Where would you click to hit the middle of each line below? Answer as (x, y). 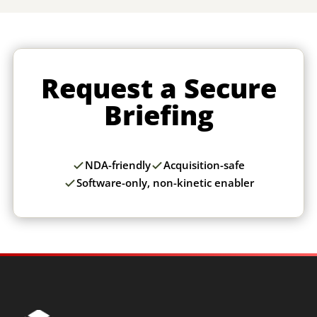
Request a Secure (158, 88)
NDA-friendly (118, 165)
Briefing (158, 115)
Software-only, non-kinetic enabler (165, 183)
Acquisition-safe (204, 165)
